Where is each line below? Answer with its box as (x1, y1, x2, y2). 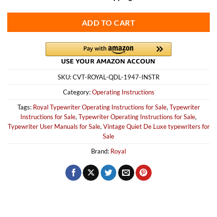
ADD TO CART (81, 17, 136, 27)
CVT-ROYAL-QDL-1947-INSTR (73, 73, 159, 81)
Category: (62, 88, 92, 96)
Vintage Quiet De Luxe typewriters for (103, 123, 210, 131)
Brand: (91, 147, 110, 155)
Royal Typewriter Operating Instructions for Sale (32, 103, 167, 111)
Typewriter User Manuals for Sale (7, 123, 100, 131)
